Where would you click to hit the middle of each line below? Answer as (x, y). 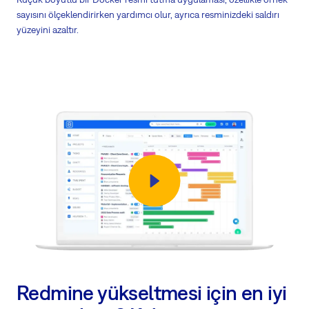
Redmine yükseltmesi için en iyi (152, 292)
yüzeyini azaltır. (48, 29)
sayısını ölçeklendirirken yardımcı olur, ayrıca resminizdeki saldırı (148, 14)
